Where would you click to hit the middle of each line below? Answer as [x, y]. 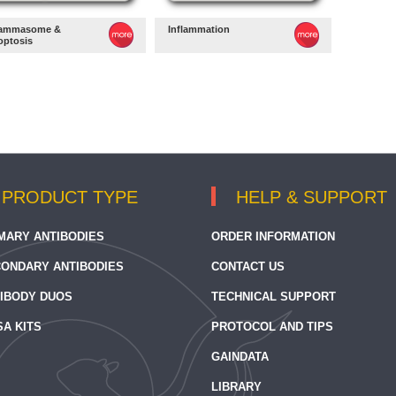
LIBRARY [236, 387]
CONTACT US [248, 267]
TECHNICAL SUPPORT [274, 297]
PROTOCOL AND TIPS [272, 327]
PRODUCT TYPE [70, 197]
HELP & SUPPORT [312, 197]
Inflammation [199, 29]
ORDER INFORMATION [273, 236]
